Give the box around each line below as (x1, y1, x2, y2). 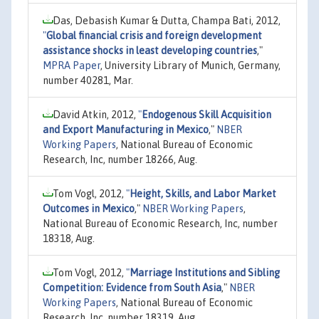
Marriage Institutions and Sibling (130, 266, 280, 278)
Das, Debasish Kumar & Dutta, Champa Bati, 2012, (53, 14, 281, 26)
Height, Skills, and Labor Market (130, 187, 276, 199)
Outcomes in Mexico (43, 202, 135, 214)
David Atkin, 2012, (53, 108, 138, 120)
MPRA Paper (43, 59, 100, 71)
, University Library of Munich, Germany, (100, 59, 281, 71)
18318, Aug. (43, 232, 95, 244)
